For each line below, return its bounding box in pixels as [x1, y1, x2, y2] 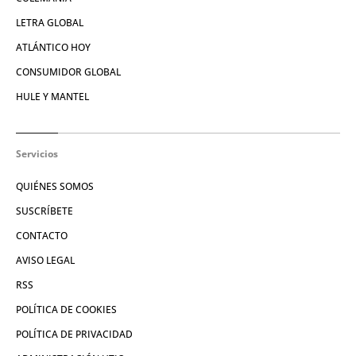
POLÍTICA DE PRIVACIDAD [16, 327, 133, 342]
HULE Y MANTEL [16, 90, 89, 104]
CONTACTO [16, 229, 68, 243]
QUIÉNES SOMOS [16, 180, 94, 194]
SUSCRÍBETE [16, 204, 73, 219]
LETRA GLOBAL [16, 16, 83, 30]
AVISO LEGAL [16, 253, 75, 268]
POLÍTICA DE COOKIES [16, 303, 117, 317]
